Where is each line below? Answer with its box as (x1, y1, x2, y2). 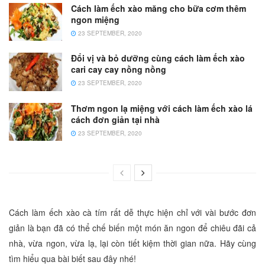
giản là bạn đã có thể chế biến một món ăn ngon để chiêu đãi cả (9, 222, 256, 234)
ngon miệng (71, 14, 119, 26)
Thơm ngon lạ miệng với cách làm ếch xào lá (71, 102, 253, 114)
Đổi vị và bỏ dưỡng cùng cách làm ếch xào (71, 52, 245, 64)
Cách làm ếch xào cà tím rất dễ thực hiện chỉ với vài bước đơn (9, 206, 256, 219)
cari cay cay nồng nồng (71, 63, 166, 76)
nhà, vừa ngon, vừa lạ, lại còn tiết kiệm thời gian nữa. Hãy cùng (9, 237, 256, 250)
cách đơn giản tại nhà (71, 113, 160, 125)
